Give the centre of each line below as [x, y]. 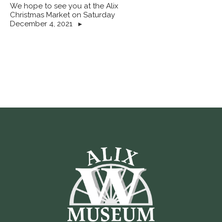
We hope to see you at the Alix [64, 6]
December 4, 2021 [42, 24]
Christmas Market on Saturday [62, 15]
